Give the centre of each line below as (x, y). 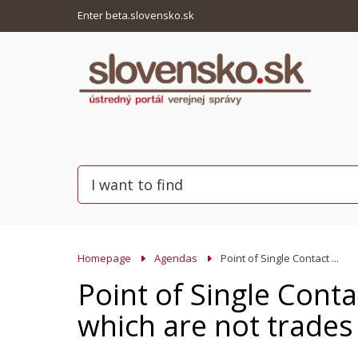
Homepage (104, 258)
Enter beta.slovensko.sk (137, 15)
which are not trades (215, 326)
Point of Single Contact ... (280, 258)
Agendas (176, 258)
